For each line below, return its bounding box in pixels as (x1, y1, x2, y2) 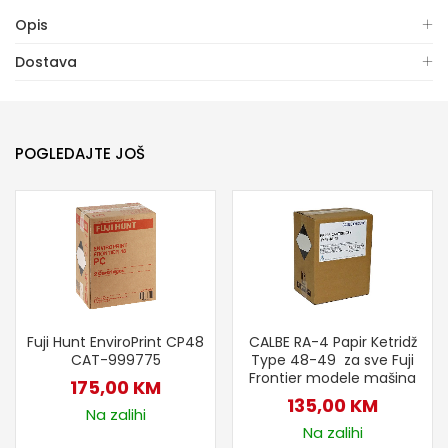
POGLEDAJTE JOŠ (15, 142, 145, 164)
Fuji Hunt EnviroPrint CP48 (27, 331, 204, 352)
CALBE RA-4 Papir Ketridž (248, 331, 417, 352)
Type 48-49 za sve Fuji (251, 349, 414, 370)
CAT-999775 (70, 349, 161, 370)
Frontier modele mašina (249, 367, 416, 388)
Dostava (15, 51, 77, 72)
